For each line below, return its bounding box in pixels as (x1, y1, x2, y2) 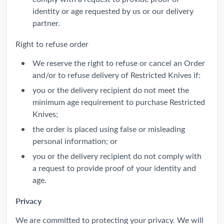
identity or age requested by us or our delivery (32, 5, 193, 16)
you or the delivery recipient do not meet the (32, 84, 189, 95)
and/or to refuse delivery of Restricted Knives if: (32, 69, 200, 80)
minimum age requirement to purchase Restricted (32, 96, 205, 107)
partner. (32, 17, 60, 28)
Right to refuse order (15, 38, 88, 49)
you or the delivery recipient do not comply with (32, 150, 201, 161)
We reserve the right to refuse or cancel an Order (32, 57, 205, 68)
